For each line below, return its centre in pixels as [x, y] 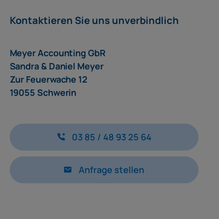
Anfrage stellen [112, 169]
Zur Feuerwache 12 [49, 79]
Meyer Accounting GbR [57, 53]
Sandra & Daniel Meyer [56, 66]
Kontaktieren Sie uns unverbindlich [94, 20]
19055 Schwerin [43, 92]
